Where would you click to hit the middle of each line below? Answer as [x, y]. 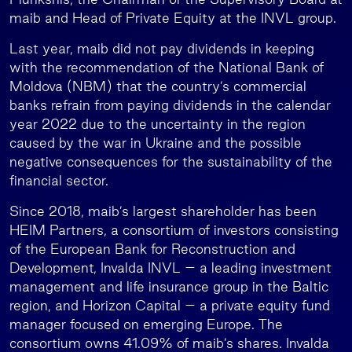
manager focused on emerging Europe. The [146, 324]
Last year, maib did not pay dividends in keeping [162, 48]
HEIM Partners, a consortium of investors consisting [174, 230]
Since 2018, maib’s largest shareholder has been [163, 211]
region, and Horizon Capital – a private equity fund [170, 305]
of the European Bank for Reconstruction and [152, 249]
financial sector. [59, 180]
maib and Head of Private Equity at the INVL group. [173, 18]
